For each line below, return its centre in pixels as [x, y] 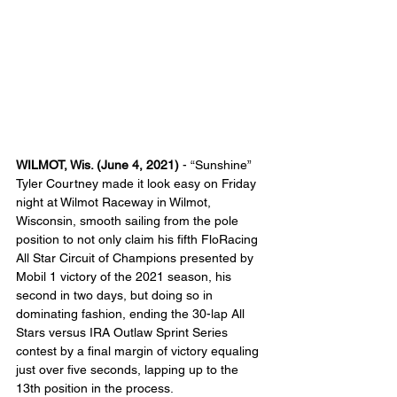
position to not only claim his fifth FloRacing [139, 240]
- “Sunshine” [217, 165]
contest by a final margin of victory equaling [139, 351]
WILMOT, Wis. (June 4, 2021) [97, 165]
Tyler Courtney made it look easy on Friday [138, 184]
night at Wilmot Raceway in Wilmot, [115, 202]
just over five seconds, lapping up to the [129, 370]
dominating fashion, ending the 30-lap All [132, 314]
